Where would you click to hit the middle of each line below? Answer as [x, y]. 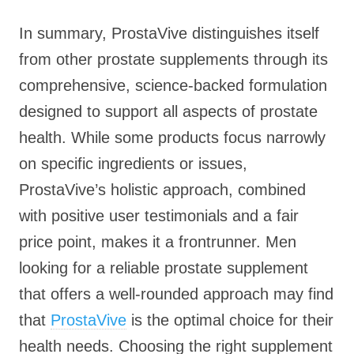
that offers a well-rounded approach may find [176, 294]
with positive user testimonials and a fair [159, 216]
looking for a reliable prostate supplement [164, 268]
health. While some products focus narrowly [172, 137]
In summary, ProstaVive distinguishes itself [169, 33]
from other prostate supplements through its [173, 59]
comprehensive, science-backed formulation [173, 85]
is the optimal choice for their [230, 320]
